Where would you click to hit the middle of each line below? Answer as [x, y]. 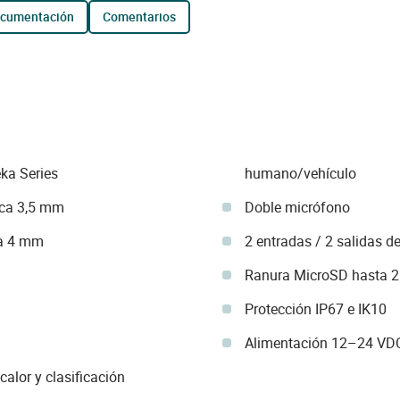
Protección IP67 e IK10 [315, 309]
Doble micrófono [297, 207]
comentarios [143, 17]
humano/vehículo [300, 173]
